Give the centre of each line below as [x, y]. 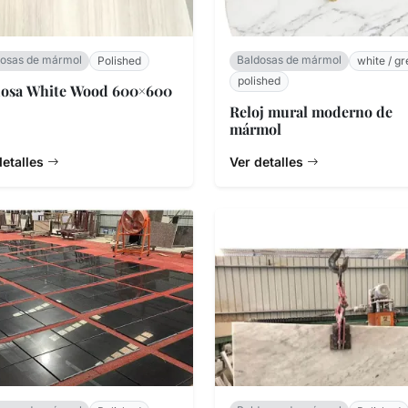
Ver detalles [268, 161]
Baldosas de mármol [289, 60]
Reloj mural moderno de [311, 111]
